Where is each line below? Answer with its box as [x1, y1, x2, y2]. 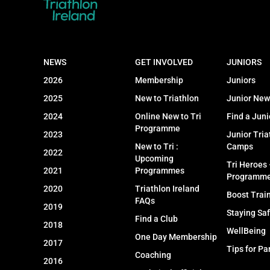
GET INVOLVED [134, 57, 193, 67]
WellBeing [226, 226, 266, 236]
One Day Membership [134, 232, 217, 242]
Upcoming [134, 154, 174, 164]
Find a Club [134, 214, 178, 224]
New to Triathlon [134, 93, 199, 104]
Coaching [134, 250, 171, 260]
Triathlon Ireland [134, 184, 199, 194]
